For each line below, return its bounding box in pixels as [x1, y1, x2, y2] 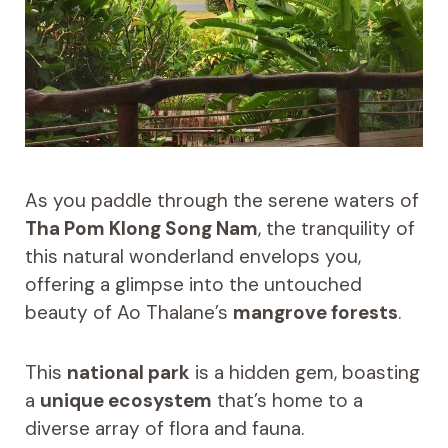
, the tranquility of [257, 215, 415, 241]
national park [66, 359, 190, 385]
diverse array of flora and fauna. [24, 415, 304, 441]
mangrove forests [232, 299, 398, 325]
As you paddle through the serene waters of [24, 187, 419, 213]
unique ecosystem [39, 387, 212, 413]
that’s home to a [211, 387, 363, 413]
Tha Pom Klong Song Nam [24, 215, 258, 241]
